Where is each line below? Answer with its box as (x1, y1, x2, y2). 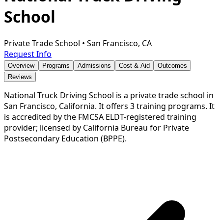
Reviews (8, 73, 32, 81)
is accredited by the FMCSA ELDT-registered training (4, 111, 196, 122)
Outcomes (158, 61, 187, 69)
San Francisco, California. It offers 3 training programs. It (4, 100, 215, 111)
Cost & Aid (119, 61, 150, 69)
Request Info (4, 48, 52, 59)
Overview (8, 61, 34, 69)
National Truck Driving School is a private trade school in (4, 89, 214, 101)
